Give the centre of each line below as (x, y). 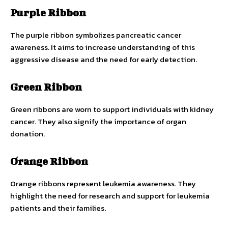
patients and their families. (58, 208)
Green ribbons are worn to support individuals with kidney (112, 109)
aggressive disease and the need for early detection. (104, 59)
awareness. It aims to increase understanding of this (103, 47)
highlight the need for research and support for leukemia (110, 195)
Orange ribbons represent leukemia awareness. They (103, 183)
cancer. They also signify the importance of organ (98, 121)
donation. (27, 133)
